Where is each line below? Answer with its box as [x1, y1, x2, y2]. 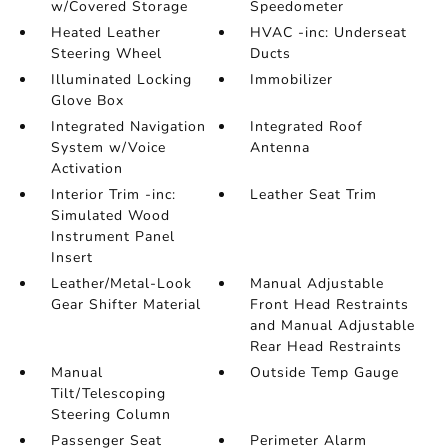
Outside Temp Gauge [250, 363, 400, 383]
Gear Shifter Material [50, 295, 201, 315]
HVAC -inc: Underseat [250, 23, 408, 43]
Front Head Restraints [250, 295, 410, 315]
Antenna [250, 138, 311, 158]
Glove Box [50, 91, 124, 111]
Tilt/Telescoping [50, 384, 166, 404]
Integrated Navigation [50, 117, 206, 137]
